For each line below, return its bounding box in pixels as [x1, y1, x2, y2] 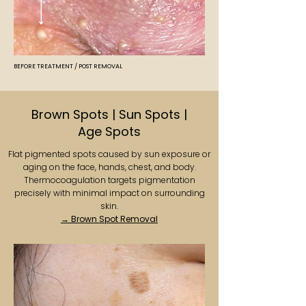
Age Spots [78, 123, 141, 140]
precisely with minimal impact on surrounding [14, 187, 205, 199]
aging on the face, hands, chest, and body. [23, 161, 196, 173]
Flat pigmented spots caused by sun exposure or [8, 148, 210, 160]
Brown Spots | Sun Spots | [31, 106, 187, 123]
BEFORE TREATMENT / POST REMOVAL [14, 62, 122, 70]
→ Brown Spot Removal [61, 213, 158, 225]
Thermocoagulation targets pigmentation [23, 174, 195, 186]
